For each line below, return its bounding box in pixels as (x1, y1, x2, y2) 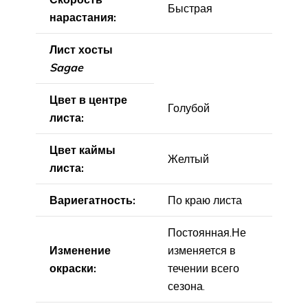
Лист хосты (49, 42, 113, 56)
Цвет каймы (49, 142, 115, 157)
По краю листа (168, 192, 242, 207)
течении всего (168, 261, 239, 275)
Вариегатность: (49, 192, 135, 207)
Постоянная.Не (168, 225, 246, 239)
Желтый (168, 151, 209, 166)
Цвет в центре (49, 92, 127, 107)
